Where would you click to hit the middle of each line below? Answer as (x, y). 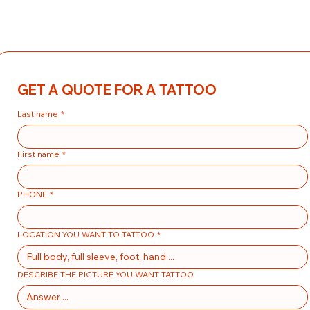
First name (38, 154)
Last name (38, 114)
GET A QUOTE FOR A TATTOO (117, 90)
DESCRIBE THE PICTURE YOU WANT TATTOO (106, 274)
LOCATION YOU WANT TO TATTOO (86, 234)
